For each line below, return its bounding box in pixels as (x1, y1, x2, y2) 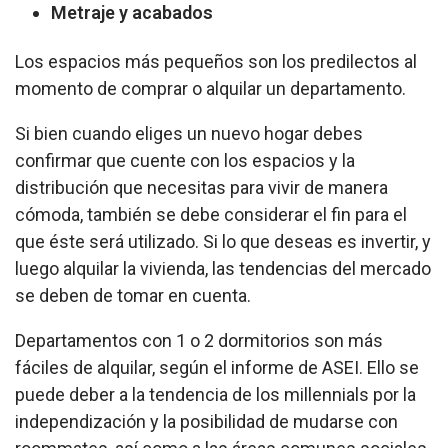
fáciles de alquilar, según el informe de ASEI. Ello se (15, 356, 419, 378)
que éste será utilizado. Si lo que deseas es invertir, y (15, 230, 431, 252)
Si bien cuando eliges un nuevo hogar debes (15, 122, 363, 144)
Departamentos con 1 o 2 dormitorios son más (15, 329, 383, 351)
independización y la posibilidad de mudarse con (15, 410, 398, 432)
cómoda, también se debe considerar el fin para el (15, 203, 407, 225)
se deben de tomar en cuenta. (15, 284, 251, 306)
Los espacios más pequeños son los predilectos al (15, 50, 417, 72)
